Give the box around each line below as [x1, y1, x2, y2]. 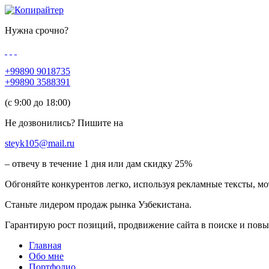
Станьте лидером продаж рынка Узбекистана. [5, 199, 192, 210]
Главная [29, 240, 61, 250]
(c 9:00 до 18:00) [5, 97, 70, 107]
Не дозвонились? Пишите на [5, 118, 123, 128]
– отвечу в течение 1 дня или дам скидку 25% [5, 159, 192, 169]
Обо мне [29, 251, 64, 261]
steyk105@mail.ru [5, 138, 74, 148]
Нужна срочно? [5, 25, 68, 35]
